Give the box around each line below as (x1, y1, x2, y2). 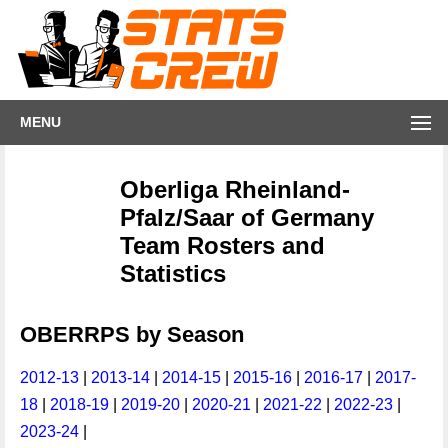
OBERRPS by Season (20, 322, 244, 347)
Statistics (120, 260, 226, 287)
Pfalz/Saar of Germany (120, 204, 374, 231)
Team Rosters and (120, 232, 325, 259)
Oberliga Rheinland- (120, 176, 350, 203)
